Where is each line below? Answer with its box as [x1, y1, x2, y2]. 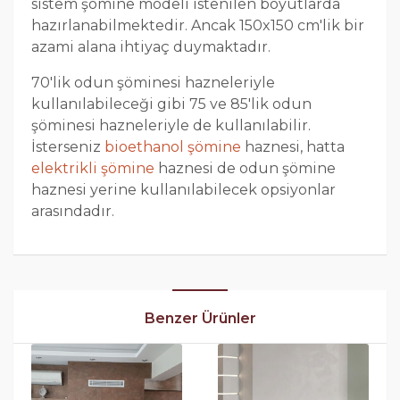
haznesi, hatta [241, 138, 345, 156]
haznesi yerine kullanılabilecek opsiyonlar [31, 181, 336, 199]
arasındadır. [31, 203, 114, 221]
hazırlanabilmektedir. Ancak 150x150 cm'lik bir [31, 17, 364, 35]
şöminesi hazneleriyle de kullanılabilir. [31, 117, 311, 135]
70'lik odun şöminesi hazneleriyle [31, 74, 275, 92]
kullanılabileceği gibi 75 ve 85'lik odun [31, 96, 312, 113]
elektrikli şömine [31, 160, 154, 178]
